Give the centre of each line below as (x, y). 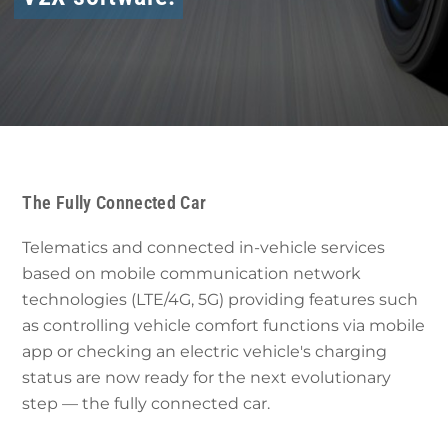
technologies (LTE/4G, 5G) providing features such (220, 299)
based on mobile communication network (192, 273)
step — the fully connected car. (146, 403)
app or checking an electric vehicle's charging (205, 351)
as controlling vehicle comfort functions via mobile (224, 325)
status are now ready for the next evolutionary (207, 377)
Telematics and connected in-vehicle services (204, 247)
